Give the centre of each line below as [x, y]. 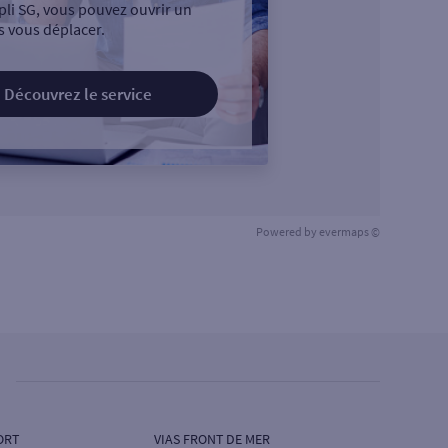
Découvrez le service [77, 94]
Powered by [287, 231]
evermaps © [349, 231]
